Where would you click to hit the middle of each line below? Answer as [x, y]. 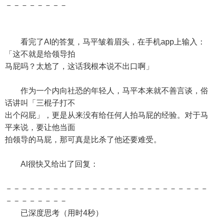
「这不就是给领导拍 [40, 54]
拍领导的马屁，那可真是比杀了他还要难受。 [83, 140]
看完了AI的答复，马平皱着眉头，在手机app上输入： [105, 42]
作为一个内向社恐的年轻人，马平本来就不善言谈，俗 [107, 91]
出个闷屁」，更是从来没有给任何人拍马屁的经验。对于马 [107, 115]
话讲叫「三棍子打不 [40, 103]
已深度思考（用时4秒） [54, 213]
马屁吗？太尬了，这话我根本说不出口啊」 [79, 66]
